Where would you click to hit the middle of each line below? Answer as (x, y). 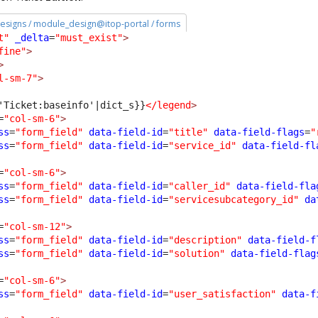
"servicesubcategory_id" (234, 200)
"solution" (197, 254)
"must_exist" (89, 38)
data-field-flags (259, 132)
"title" (188, 132)
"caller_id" (200, 186)
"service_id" (203, 146)
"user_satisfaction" (223, 294)
